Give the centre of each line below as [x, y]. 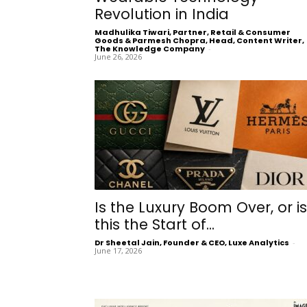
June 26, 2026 [118, 56]
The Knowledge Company [150, 48]
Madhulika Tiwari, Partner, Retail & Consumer [193, 32]
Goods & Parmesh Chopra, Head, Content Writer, [199, 40]
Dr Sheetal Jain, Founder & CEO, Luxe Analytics [192, 242]
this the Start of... [155, 224]
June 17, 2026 [118, 250]
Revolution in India [162, 14]
